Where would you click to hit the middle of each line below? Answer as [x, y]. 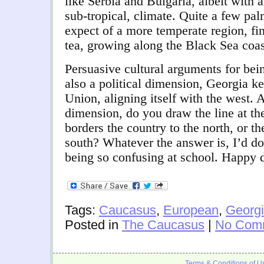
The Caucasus [163, 225]
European [191, 210]
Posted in [93, 225]
